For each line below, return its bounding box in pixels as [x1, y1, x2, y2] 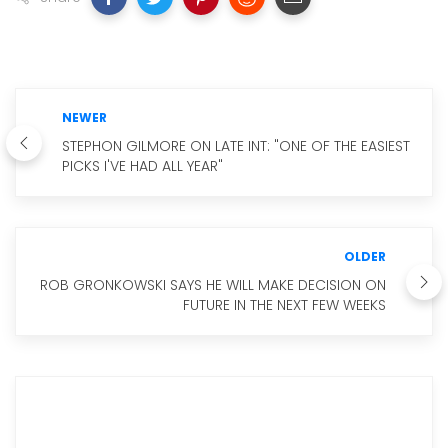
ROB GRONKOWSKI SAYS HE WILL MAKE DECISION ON [40, 275, 386, 295]
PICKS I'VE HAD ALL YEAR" [62, 156, 223, 176]
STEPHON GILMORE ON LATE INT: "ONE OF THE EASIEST [62, 136, 410, 156]
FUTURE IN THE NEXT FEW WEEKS [183, 295, 386, 315]
